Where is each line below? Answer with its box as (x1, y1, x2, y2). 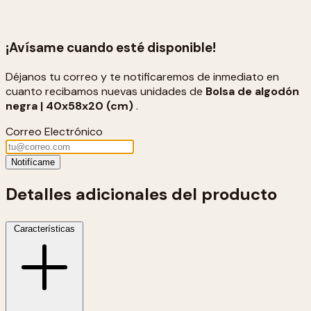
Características (14, 223, 75, 234)
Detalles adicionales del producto (6, 183, 277, 205)
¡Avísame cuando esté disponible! (6, 39, 216, 57)
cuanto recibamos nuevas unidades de (6, 83, 205, 99)
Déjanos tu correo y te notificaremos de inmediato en (6, 69, 279, 84)
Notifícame (11, 156, 55, 167)
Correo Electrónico (6, 124, 103, 139)
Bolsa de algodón (205, 83, 299, 99)
